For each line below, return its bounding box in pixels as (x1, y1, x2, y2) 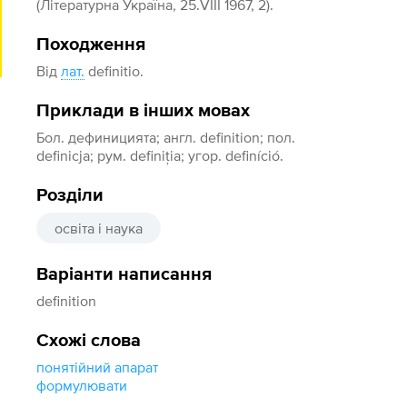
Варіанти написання (36, 265, 213, 283)
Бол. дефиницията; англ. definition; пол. (36, 129, 296, 145)
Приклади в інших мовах (36, 102, 251, 120)
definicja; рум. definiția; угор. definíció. (36, 147, 284, 164)
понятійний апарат (36, 359, 159, 375)
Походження (36, 35, 146, 54)
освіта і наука (55, 220, 144, 236)
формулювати (36, 377, 128, 393)
